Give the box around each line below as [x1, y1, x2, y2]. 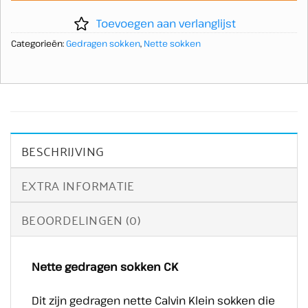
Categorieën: [11, 37, 66, 50]
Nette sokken [144, 37, 201, 50]
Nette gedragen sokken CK [32, 259, 178, 275]
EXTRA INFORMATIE [21, 174, 135, 197]
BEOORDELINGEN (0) [21, 208, 141, 231]
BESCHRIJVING [21, 140, 104, 162]
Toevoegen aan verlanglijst [96, 16, 236, 32]
